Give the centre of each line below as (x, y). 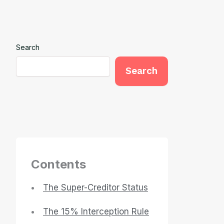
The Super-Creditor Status (95, 188)
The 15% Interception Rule (96, 212)
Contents (58, 164)
